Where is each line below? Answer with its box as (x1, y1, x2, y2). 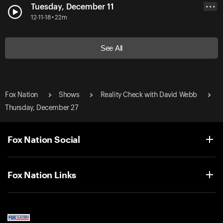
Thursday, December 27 (5, 104, 78, 111)
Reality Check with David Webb (100, 91, 197, 99)
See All (101, 43, 122, 52)
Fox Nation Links (7, 169, 77, 180)
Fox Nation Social (7, 133, 81, 145)
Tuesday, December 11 (31, 2, 114, 11)
